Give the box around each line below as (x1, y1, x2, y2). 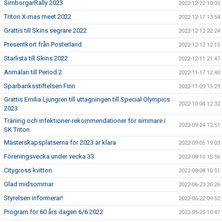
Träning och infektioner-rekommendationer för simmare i (4, 116, 166, 124)
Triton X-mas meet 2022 (4, 12, 71, 20)
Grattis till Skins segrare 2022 (4, 26, 87, 34)
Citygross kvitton (4, 166, 52, 174)
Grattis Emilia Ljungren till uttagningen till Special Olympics (4, 95, 170, 103)
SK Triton (4, 125, 30, 133)
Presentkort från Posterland (4, 40, 82, 48)
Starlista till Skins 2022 (4, 54, 68, 62)
